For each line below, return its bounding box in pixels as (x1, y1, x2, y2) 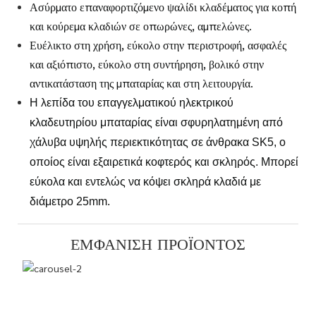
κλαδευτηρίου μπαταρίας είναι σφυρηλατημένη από (29, 116, 283, 129)
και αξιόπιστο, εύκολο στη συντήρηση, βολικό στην (29, 56, 264, 72)
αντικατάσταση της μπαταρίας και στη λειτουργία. (29, 75, 253, 91)
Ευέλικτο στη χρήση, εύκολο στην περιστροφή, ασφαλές (29, 37, 286, 53)
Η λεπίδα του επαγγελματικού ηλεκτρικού (29, 97, 233, 109)
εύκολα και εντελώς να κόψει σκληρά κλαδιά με (29, 176, 261, 188)
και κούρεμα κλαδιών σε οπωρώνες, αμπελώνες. (29, 18, 252, 34)
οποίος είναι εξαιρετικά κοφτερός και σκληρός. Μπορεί (29, 156, 298, 169)
